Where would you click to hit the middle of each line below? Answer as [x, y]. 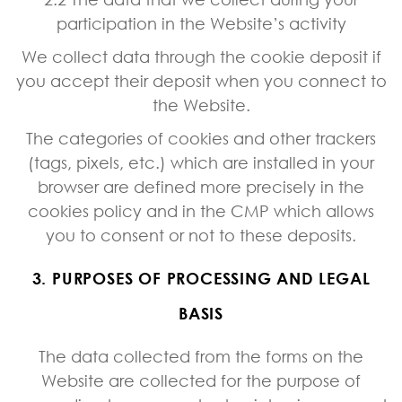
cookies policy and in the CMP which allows [201, 210]
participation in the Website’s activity [201, 23]
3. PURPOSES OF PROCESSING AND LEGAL [201, 278]
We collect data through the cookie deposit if [201, 56]
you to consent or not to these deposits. [201, 235]
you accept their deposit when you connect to [201, 80]
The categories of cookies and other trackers [201, 138]
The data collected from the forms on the [201, 356]
